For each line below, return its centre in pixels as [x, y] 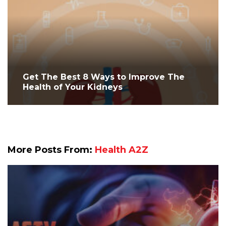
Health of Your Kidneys [73, 87]
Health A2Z [122, 150]
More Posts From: [51, 150]
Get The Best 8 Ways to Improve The [104, 77]
